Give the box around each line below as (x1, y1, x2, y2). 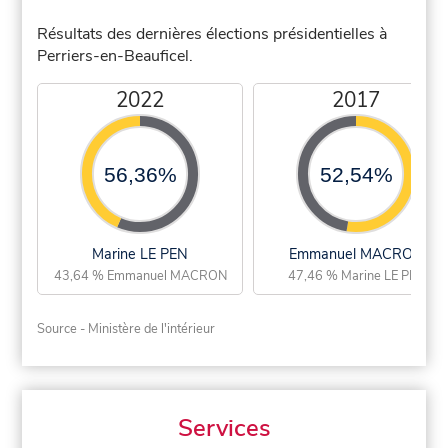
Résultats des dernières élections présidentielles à (37, 23, 388, 46)
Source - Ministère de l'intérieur (37, 320, 216, 339)
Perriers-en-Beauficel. (37, 45, 194, 68)
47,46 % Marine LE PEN (287, 267, 425, 286)
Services (177, 412, 271, 445)
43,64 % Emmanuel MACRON (53, 267, 227, 286)
